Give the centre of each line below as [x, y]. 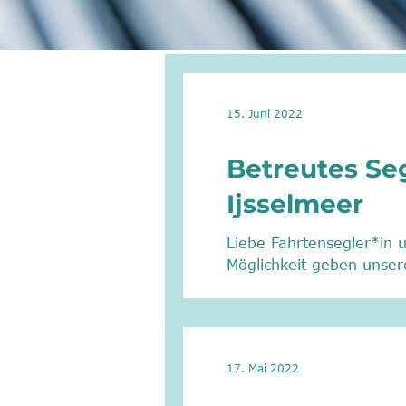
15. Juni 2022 [265, 113]
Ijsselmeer [295, 204]
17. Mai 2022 [263, 368]
